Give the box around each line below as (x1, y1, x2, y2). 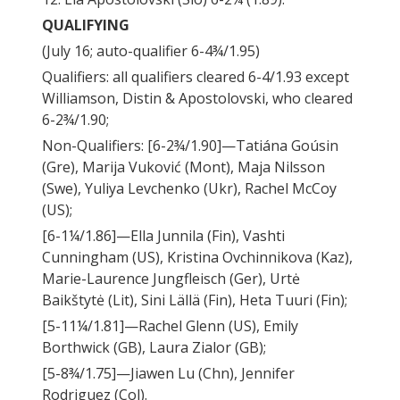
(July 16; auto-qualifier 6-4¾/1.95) (42, 41, 260, 62)
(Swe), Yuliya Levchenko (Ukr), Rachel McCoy (42, 179, 337, 199)
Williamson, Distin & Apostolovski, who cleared (42, 88, 353, 109)
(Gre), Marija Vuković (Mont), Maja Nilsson (42, 157, 325, 178)
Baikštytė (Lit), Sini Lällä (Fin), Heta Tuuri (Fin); (42, 290, 347, 311)
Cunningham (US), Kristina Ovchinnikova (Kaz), (42, 247, 353, 268)
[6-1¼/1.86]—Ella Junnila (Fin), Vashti (42, 226, 285, 246)
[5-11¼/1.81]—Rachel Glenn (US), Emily (42, 316, 298, 337)
